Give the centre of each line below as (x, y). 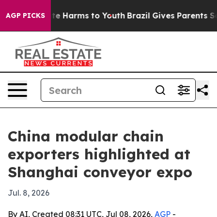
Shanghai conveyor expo (100, 172)
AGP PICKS (25, 15)
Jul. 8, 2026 (29, 193)
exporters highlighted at (99, 154)
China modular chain (86, 136)
